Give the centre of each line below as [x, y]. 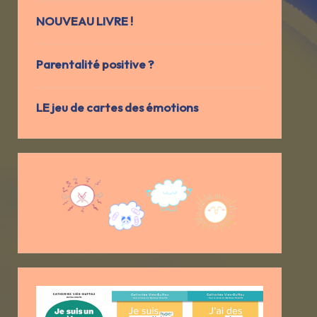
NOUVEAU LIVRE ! [84, 21]
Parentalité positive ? [95, 64]
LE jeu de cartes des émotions [117, 108]
